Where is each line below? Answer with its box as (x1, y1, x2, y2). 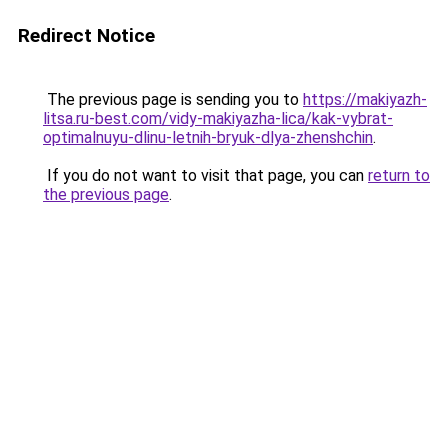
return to (368, 166, 430, 185)
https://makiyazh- (303, 90, 427, 109)
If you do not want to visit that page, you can (43, 166, 368, 185)
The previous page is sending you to (43, 90, 303, 109)
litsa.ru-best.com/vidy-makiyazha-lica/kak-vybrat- (43, 109, 393, 128)
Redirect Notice (18, 24, 155, 47)
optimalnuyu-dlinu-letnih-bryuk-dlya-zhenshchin (43, 128, 373, 147)
